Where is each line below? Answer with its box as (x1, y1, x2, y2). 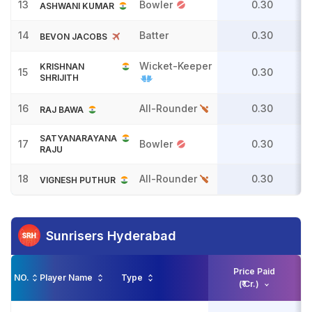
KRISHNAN (40, 61, 84, 72)
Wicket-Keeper (139, 60, 212, 72)
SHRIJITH (40, 72, 79, 83)
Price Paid (233, 266, 275, 276)
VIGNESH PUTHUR (40, 175, 116, 186)
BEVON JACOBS (40, 31, 107, 42)
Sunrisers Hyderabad (46, 228, 176, 243)
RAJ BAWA (40, 104, 84, 116)
